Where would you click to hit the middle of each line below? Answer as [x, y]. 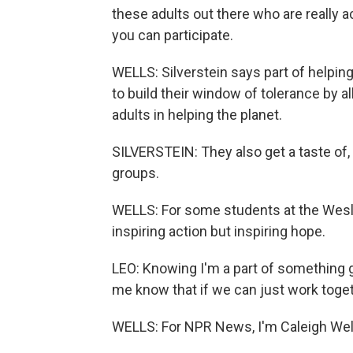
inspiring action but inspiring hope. [219, 231]
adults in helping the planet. [197, 115]
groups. [136, 173]
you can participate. [173, 35]
